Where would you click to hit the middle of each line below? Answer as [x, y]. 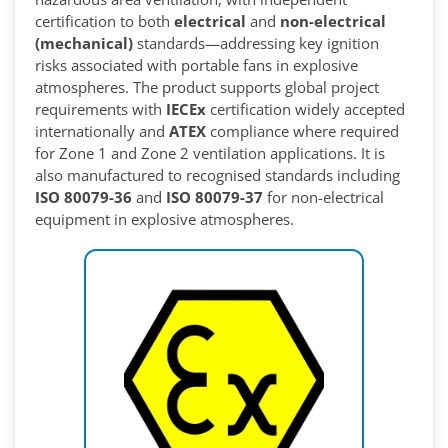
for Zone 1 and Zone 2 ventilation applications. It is [210, 153]
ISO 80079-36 [83, 197]
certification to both [104, 21]
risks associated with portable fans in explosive [196, 65]
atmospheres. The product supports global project [207, 87]
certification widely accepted [305, 109]
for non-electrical [323, 197]
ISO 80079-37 [214, 197]
